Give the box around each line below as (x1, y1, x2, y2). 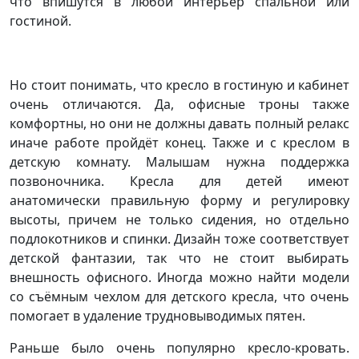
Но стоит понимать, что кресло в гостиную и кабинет (10, 76, 349, 94)
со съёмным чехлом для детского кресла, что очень (10, 288, 349, 305)
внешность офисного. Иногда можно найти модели (10, 268, 349, 286)
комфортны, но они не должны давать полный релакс (10, 115, 349, 132)
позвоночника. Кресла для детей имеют (10, 172, 349, 190)
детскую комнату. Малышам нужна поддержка (10, 153, 349, 171)
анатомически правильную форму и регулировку (10, 192, 349, 209)
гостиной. (10, 12, 71, 30)
